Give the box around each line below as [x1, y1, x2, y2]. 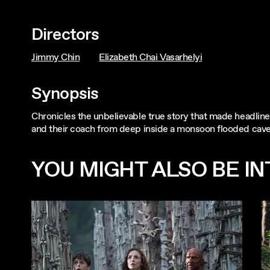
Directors [31, 23, 99, 46]
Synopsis [31, 82, 99, 105]
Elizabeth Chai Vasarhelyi [99, 51, 202, 64]
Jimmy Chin [31, 51, 80, 64]
